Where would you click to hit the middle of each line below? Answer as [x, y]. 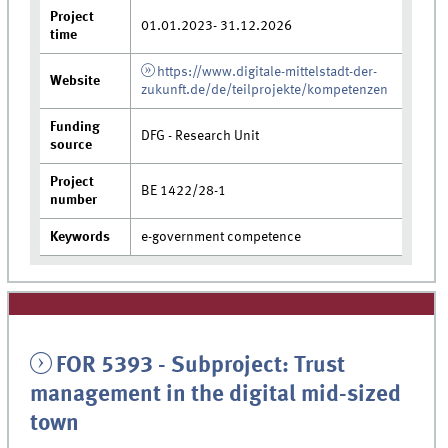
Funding [75, 127]
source [71, 145]
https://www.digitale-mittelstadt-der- [266, 72]
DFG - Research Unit [200, 136]
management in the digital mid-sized [216, 395]
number [74, 200]
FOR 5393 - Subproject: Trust [200, 366]
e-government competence [221, 237]
